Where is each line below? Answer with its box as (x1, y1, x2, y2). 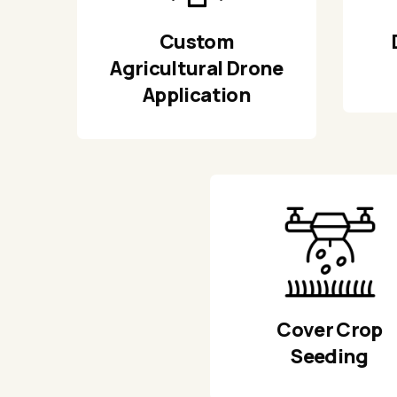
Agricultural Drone (110, 55, 284, 82)
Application (143, 82, 251, 109)
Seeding (291, 343, 369, 370)
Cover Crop (276, 316, 383, 344)
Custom (159, 28, 235, 56)
